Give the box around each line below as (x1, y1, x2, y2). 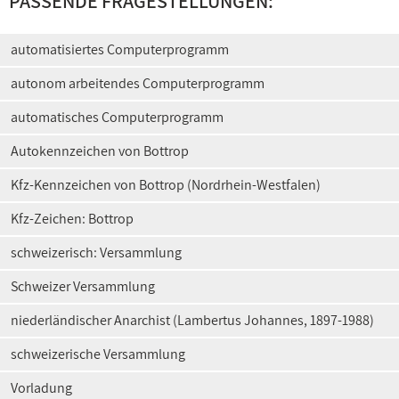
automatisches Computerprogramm (11, 108, 224, 126)
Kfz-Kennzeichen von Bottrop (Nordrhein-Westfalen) (11, 175, 321, 194)
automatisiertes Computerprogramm (11, 40, 229, 59)
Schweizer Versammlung (11, 277, 155, 296)
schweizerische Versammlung (11, 345, 185, 363)
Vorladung (11, 379, 72, 397)
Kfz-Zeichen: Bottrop (11, 209, 134, 228)
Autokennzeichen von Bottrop (11, 142, 189, 160)
